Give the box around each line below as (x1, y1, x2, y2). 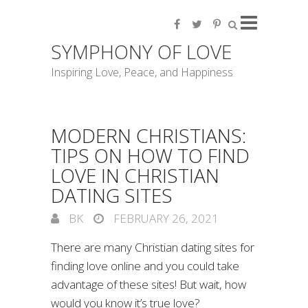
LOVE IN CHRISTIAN (51, 162, 219, 188)
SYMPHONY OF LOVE (51, 38, 232, 65)
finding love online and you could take (51, 258, 239, 274)
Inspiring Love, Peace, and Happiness (51, 65, 233, 80)
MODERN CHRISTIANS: (51, 122, 246, 148)
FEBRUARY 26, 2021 (111, 210, 219, 226)
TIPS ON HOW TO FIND (51, 142, 250, 168)
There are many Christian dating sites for (51, 239, 254, 255)
